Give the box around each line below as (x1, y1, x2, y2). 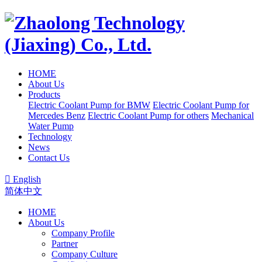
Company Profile (51, 227, 115, 238)
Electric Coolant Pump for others (88, 110, 209, 120)
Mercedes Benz (28, 110, 85, 120)
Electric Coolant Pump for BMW (28, 99, 150, 110)
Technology (28, 131, 72, 142)
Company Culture (51, 249, 118, 259)
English (13, 174, 41, 184)
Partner (51, 238, 78, 249)
